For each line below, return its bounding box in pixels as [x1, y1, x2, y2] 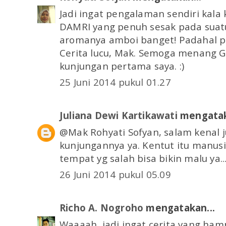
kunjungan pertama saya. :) [60, 59, 185, 72]
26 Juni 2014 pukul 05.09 [60, 168, 171, 181]
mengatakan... [143, 201, 215, 214]
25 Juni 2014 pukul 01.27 [60, 76, 171, 89]
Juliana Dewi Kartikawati [60, 109, 178, 122]
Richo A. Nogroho [60, 201, 144, 214]
